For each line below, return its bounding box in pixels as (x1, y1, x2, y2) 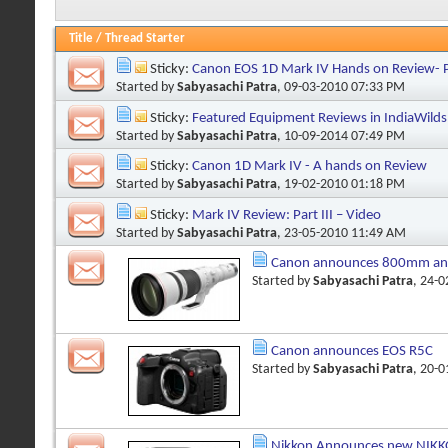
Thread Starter (105, 31, 185, 45)
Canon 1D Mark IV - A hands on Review (192, 158, 427, 174)
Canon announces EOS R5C (271, 344, 433, 360)
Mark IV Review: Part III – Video (192, 207, 381, 223)
